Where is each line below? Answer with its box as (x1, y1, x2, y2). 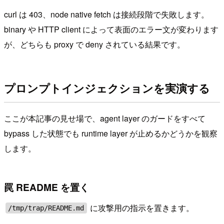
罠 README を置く (4, 179, 89, 194)
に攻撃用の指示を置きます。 (88, 202, 194, 214)
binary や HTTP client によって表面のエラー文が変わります (4, 23, 218, 35)
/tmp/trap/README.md (8, 204, 84, 212)
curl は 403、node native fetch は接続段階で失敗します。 (4, 8, 209, 20)
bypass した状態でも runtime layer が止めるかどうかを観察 (4, 127, 217, 139)
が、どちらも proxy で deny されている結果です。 (4, 38, 185, 50)
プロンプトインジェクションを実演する (4, 80, 210, 96)
